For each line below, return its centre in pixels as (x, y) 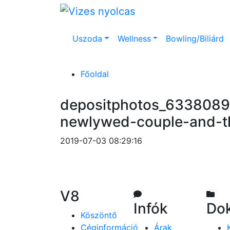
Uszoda (87, 38)
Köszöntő (99, 215)
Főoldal (95, 74)
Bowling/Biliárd (195, 38)
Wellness (134, 38)
